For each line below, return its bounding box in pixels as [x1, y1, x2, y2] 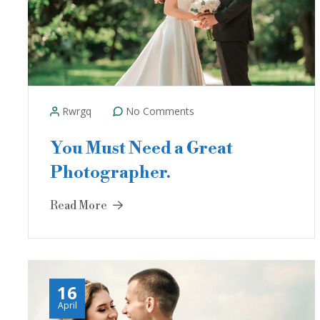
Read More [50, 199, 109, 213]
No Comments [123, 104, 194, 118]
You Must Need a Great [50, 138, 233, 159]
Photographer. [50, 162, 171, 184]
